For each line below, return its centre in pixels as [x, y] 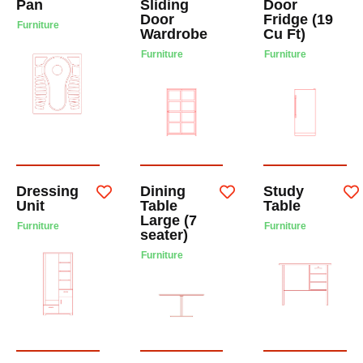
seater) [164, 235]
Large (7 [168, 221]
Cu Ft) [285, 34]
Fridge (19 [299, 20]
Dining [162, 192]
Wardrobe [173, 34]
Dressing [47, 192]
